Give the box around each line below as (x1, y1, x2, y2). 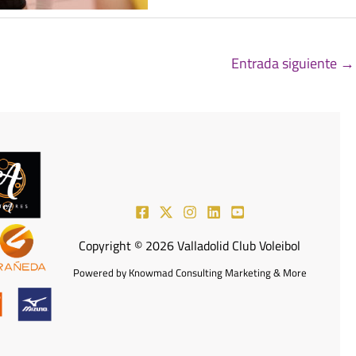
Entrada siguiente (231, 52, 340, 74)
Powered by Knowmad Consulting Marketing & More (72, 264, 307, 281)
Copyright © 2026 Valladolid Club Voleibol (79, 235, 301, 255)
